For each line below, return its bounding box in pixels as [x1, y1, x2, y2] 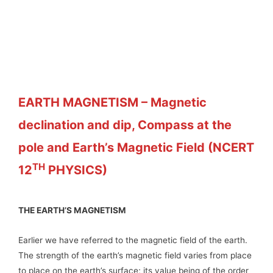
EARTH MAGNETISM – [18, 95, 151, 110]
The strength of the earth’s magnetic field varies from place [18, 250, 252, 261]
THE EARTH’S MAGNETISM [18, 205, 126, 216]
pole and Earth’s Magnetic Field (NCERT [18, 140, 254, 155]
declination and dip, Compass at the [18, 118, 232, 133]
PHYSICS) [45, 163, 107, 178]
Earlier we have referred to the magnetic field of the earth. [18, 235, 247, 246]
